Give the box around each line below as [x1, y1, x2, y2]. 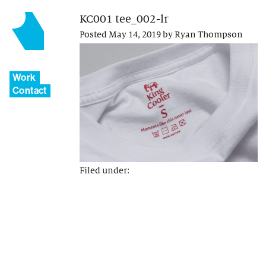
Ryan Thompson [175, 30, 243, 40]
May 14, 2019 [109, 30, 161, 40]
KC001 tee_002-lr [80, 13, 169, 25]
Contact [12, 85, 47, 96]
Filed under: [80, 166, 129, 176]
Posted [80, 30, 109, 40]
